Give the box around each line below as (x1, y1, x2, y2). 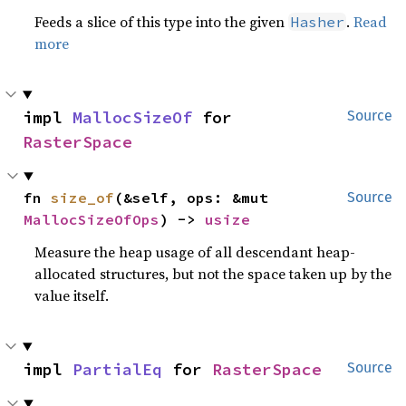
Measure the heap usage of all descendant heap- (34, 242, 356, 262)
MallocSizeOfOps (24, 210, 160, 228)
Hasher (290, 13, 345, 31)
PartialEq (72, 359, 162, 380)
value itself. (34, 285, 110, 305)
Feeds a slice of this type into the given (34, 12, 289, 32)
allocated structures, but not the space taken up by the (34, 264, 392, 284)
